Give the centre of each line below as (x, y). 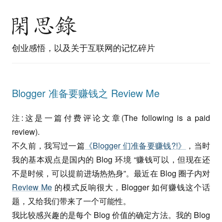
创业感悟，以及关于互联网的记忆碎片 (83, 47)
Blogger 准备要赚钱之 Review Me (86, 93)
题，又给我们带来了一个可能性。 (71, 201)
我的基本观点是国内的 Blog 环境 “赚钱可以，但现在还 (111, 159)
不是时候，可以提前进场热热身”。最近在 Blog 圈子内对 (111, 173)
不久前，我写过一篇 (48, 145)
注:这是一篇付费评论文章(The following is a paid (111, 118)
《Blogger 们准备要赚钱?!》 (136, 145)
